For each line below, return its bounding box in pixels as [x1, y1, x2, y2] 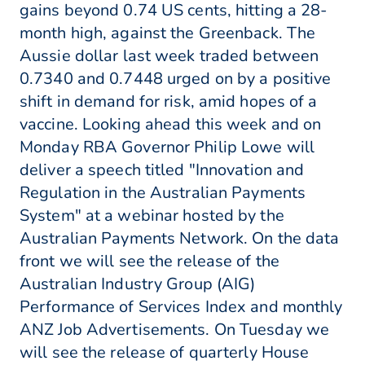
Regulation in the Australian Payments [20, 182, 306, 204]
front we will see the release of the [20, 250, 280, 273]
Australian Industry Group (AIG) [20, 273, 256, 296]
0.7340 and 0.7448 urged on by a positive [20, 68, 332, 90]
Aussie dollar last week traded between [20, 45, 319, 68]
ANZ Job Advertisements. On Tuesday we [20, 319, 330, 341]
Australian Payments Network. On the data [20, 227, 340, 250]
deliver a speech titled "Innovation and [20, 159, 305, 182]
